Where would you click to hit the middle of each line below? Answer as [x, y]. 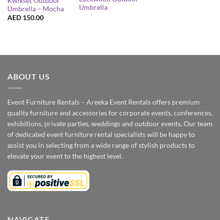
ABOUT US [29, 76]
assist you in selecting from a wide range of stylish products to [101, 145]
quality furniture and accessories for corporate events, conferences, [110, 113]
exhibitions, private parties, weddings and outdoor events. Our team [110, 124]
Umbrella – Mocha [35, 9]
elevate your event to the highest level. [65, 156]
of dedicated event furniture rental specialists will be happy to [101, 135]
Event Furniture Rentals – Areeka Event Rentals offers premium [104, 102]
